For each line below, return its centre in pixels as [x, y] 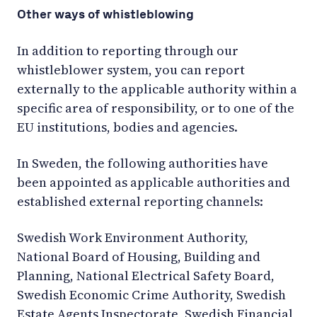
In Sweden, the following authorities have [143, 163]
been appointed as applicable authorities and [154, 182]
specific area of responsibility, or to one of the [156, 108]
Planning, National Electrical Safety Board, [146, 275]
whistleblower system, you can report [131, 69]
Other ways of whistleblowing [105, 14]
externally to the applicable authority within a [157, 88]
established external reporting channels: [140, 201]
